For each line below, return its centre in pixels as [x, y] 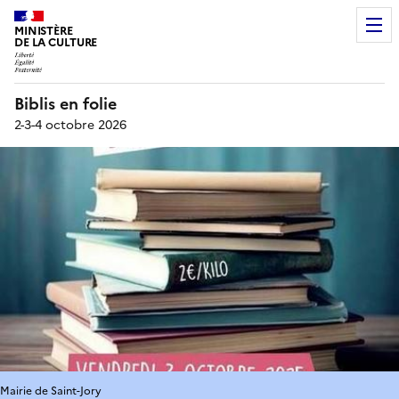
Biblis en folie [65, 103]
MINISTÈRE [44, 31]
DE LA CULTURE [56, 42]
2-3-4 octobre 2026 [70, 125]
